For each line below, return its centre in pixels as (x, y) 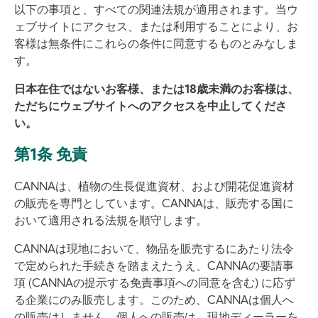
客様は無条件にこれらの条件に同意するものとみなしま (156, 45)
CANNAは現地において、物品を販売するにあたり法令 (154, 250)
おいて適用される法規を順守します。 (111, 221)
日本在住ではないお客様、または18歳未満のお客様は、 (157, 90)
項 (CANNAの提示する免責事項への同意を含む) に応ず (155, 284)
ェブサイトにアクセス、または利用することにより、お (156, 28)
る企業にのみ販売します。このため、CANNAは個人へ (154, 301)
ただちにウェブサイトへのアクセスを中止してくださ (150, 107)
